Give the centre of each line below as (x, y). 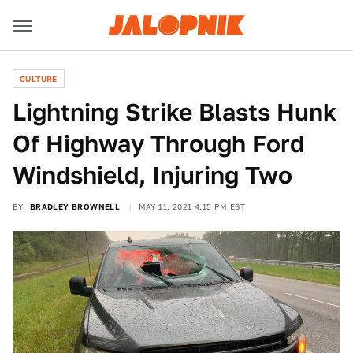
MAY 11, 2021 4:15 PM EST (192, 206)
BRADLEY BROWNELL (75, 206)
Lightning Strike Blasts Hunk (175, 112)
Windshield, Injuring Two (152, 175)
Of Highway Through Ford (158, 143)
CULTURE (39, 79)
